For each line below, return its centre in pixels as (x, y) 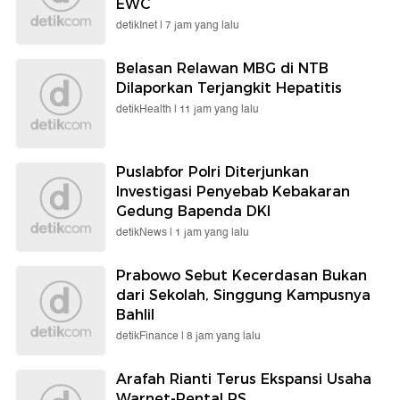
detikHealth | (148, 109)
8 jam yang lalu (224, 336)
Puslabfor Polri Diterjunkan (212, 171)
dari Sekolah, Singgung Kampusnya (243, 295)
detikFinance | (151, 336)
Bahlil (135, 314)
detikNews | (146, 232)
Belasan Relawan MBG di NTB (222, 68)
